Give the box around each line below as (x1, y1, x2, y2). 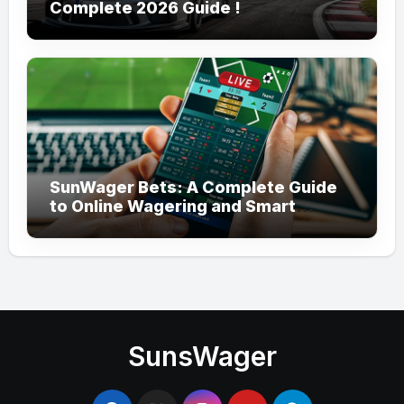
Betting (49, 215, 111, 234)
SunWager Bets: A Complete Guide (49, 177, 337, 197)
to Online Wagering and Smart (49, 196, 296, 216)
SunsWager (127, 339, 277, 372)
